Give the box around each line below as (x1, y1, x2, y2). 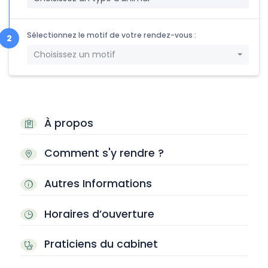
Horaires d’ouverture (41, 206, 154, 221)
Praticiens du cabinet (41, 237, 158, 252)
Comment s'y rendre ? (41, 146, 164, 161)
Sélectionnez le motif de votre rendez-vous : (27, 29, 196, 40)
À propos (41, 115, 93, 130)
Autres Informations (41, 176, 152, 191)
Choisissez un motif (33, 48, 115, 60)
